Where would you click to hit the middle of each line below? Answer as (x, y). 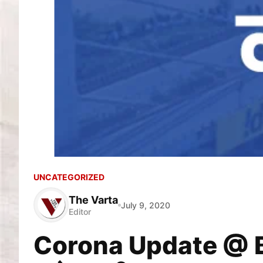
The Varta (93, 200)
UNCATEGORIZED (69, 177)
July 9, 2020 (146, 205)
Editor (80, 211)
